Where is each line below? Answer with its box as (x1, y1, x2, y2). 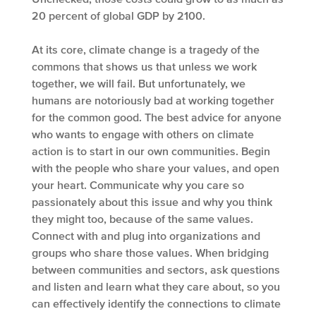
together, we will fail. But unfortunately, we (32, 77, 245, 90)
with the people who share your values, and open (32, 162, 279, 175)
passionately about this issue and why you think (32, 195, 272, 209)
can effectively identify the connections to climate (32, 297, 281, 310)
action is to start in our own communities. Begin (32, 145, 270, 158)
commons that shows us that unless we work (32, 60, 257, 73)
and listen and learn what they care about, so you (32, 280, 280, 293)
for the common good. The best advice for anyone (32, 111, 281, 124)
